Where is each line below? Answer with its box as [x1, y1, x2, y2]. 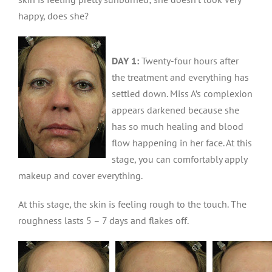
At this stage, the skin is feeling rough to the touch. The [18, 198, 246, 210]
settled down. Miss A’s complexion [112, 87, 253, 100]
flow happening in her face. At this [112, 137, 252, 149]
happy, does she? [18, 10, 89, 22]
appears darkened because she [112, 104, 239, 116]
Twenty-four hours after [139, 55, 239, 67]
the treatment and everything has [112, 71, 249, 83]
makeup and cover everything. [18, 169, 143, 182]
